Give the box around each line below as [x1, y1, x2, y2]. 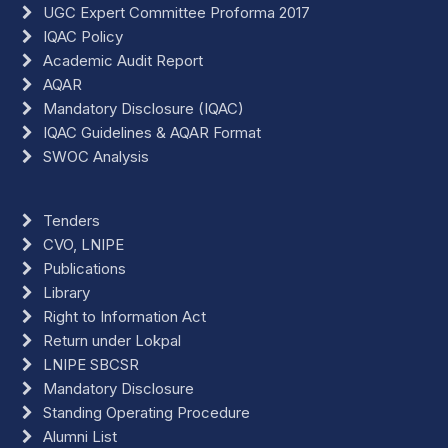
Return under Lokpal [43, 330, 182, 350]
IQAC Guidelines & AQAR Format [43, 122, 262, 142]
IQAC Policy [43, 26, 124, 46]
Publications [43, 258, 127, 278]
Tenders [43, 210, 101, 230]
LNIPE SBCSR [43, 354, 140, 374]
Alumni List [43, 426, 118, 446]
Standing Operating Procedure [43, 402, 251, 422]
